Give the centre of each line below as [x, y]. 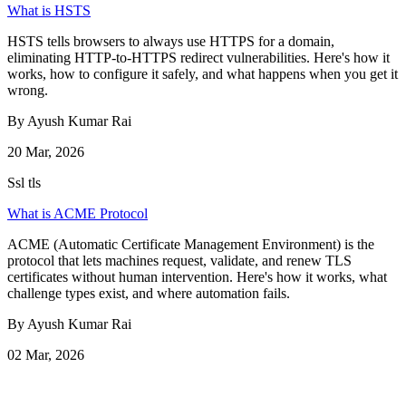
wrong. [28, 91]
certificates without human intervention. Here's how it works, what [197, 277]
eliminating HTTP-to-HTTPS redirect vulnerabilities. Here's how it [198, 58]
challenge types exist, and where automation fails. [149, 294]
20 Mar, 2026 [46, 152]
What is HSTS [49, 11]
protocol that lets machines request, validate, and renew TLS [179, 261]
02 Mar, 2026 [46, 355]
